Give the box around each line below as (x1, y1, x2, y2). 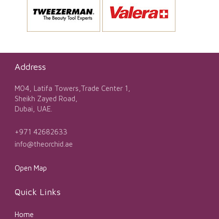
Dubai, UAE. (15, 104, 52, 113)
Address (15, 61, 46, 72)
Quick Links (15, 186, 61, 197)
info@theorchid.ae (15, 139, 73, 148)
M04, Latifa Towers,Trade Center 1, (15, 84, 131, 92)
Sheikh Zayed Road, (15, 94, 78, 103)
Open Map (15, 163, 47, 172)
